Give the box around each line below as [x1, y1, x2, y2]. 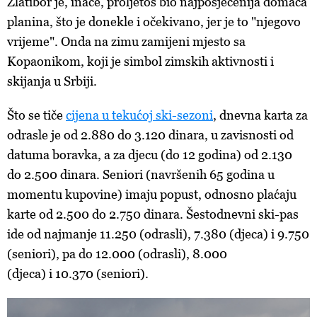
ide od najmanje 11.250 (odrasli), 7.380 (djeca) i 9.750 [7, 226, 309, 242]
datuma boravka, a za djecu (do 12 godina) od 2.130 [7, 147, 292, 163]
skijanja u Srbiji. [7, 74, 97, 89]
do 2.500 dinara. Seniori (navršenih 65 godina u [7, 167, 275, 183]
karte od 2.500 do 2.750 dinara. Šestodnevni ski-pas [7, 207, 299, 222]
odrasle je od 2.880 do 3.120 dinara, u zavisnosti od [7, 127, 294, 143]
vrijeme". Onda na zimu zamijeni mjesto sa [7, 34, 246, 50]
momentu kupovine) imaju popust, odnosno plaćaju [7, 187, 296, 202]
